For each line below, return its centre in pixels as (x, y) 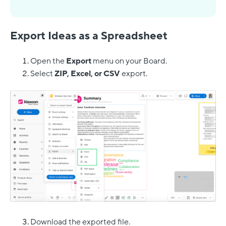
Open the (48, 61)
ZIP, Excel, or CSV (87, 74)
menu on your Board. (129, 61)
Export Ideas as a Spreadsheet (89, 36)
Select (42, 74)
